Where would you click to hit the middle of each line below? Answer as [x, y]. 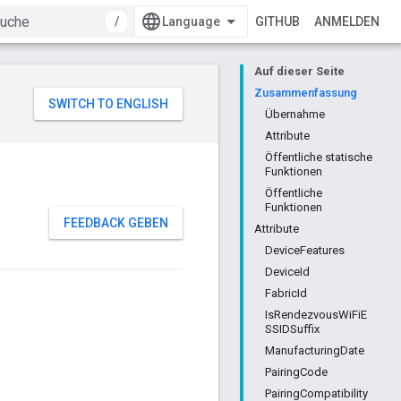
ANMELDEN [347, 21]
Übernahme [295, 114]
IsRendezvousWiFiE [316, 315]
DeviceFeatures [305, 250]
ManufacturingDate [315, 350]
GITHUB [277, 21]
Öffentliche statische [319, 157]
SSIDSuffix [292, 329]
